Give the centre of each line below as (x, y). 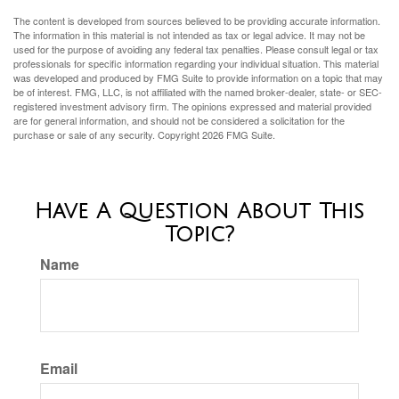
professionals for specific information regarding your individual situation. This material (196, 64)
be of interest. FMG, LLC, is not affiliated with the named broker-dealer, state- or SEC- (198, 92)
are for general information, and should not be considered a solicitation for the (179, 121)
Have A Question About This (199, 212)
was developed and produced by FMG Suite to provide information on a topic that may (198, 78)
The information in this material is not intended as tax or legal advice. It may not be (189, 35)
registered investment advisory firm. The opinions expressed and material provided (192, 106)
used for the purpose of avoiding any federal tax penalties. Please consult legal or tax (196, 49)
